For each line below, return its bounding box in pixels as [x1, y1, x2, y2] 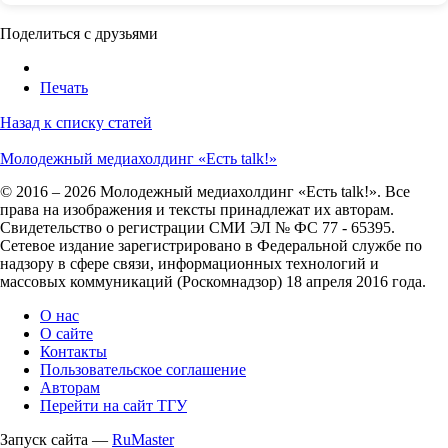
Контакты [40, 343, 107, 360]
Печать [40, 79, 88, 96]
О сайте [40, 325, 93, 342]
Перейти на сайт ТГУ [40, 397, 187, 414]
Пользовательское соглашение [40, 361, 246, 378]
